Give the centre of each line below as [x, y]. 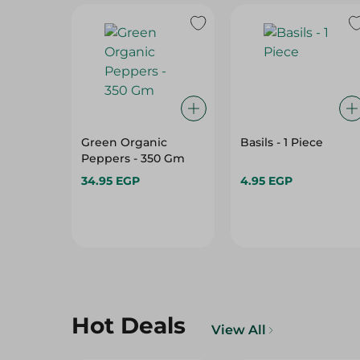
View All [239, 330]
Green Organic [124, 142]
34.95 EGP [110, 181]
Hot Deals [129, 325]
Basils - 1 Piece [281, 142]
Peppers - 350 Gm [133, 158]
